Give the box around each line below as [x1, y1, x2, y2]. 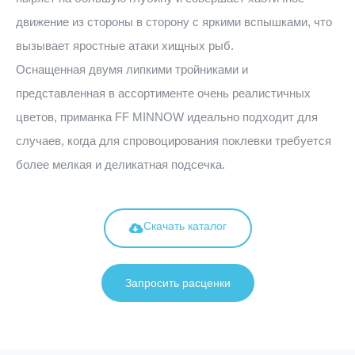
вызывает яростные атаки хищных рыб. [16, 39, 234, 52]
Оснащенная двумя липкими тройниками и [16, 63, 248, 76]
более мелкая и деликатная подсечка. [16, 158, 225, 171]
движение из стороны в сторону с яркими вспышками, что [16, 15, 332, 29]
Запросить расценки [124, 277, 231, 289]
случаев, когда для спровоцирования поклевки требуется [16, 134, 331, 147]
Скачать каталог [143, 219, 227, 232]
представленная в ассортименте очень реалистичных [16, 86, 311, 100]
